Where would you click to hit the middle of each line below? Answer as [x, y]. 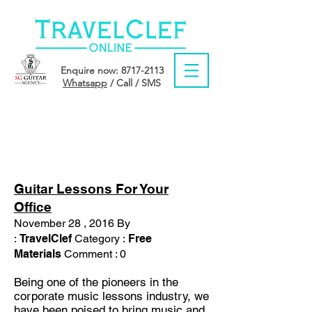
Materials [38, 254]
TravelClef [46, 239]
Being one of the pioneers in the [96, 282]
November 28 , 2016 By [72, 223]
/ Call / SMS [134, 83]
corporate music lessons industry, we [111, 296]
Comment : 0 [94, 254]
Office [33, 207]
